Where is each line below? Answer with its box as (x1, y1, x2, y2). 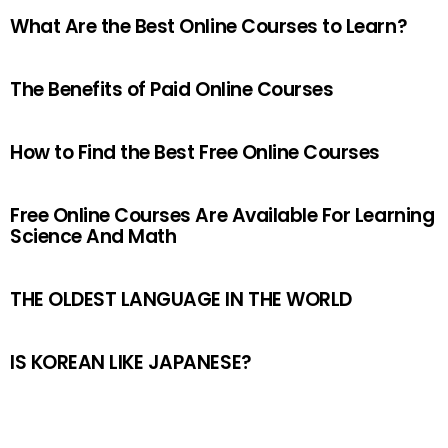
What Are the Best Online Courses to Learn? (10, 13, 408, 41)
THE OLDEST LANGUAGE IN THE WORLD (10, 286, 352, 314)
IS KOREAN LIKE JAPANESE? (10, 349, 252, 377)
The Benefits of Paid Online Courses (10, 76, 334, 104)
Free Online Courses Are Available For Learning (10, 202, 435, 230)
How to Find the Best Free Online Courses (10, 139, 380, 167)
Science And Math (10, 223, 177, 251)
